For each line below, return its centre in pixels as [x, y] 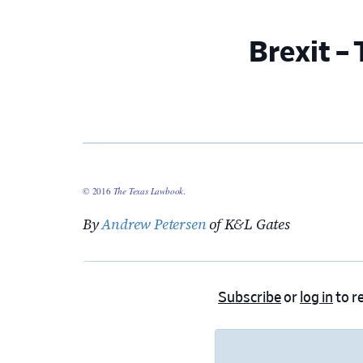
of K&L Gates [248, 224]
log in [316, 299]
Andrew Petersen [154, 224]
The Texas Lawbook [148, 191]
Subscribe [250, 299]
